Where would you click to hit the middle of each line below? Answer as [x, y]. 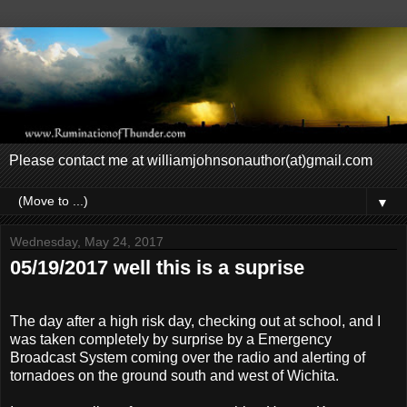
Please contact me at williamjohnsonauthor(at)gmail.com [191, 160]
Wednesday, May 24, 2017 [87, 241]
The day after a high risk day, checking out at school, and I [195, 321]
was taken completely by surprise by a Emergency [171, 339]
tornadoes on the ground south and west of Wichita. [174, 375]
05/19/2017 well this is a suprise [157, 267]
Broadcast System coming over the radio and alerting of [188, 357]
